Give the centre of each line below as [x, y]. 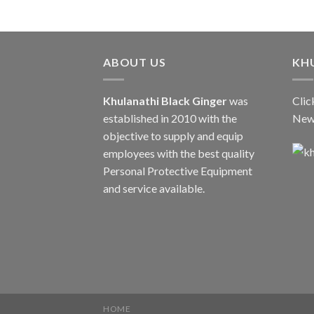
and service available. [154, 188]
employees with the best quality [179, 153]
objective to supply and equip [173, 135]
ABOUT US [135, 62]
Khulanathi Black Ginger [165, 100]
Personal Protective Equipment [178, 170]
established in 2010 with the [170, 118]
